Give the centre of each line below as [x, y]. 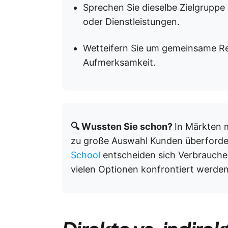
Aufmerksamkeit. [119, 62]
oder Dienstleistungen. [131, 22]
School [85, 155]
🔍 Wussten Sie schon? [123, 126]
